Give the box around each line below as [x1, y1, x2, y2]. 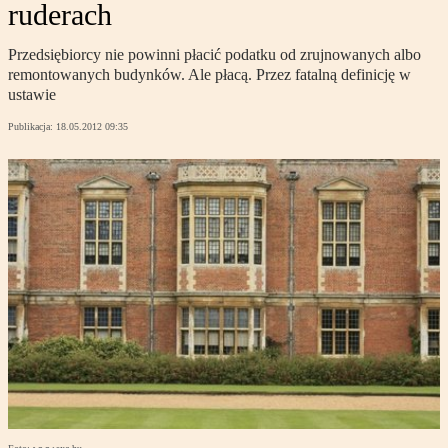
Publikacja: [8, 121, 56, 133]
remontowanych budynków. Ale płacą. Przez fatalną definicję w [8, 66, 411, 84]
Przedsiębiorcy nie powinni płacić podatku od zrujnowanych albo [8, 46, 421, 64]
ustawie [8, 86, 56, 104]
